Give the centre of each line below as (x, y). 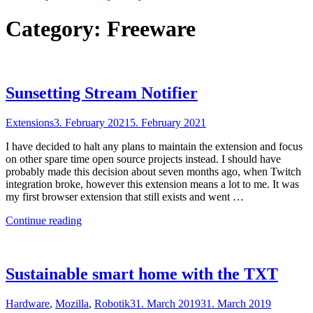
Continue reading (44, 220)
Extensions (30, 122)
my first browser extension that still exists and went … (125, 196)
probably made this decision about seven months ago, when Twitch (153, 171)
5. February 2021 (168, 122)
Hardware (28, 303)
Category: (56, 29)
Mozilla (72, 303)
